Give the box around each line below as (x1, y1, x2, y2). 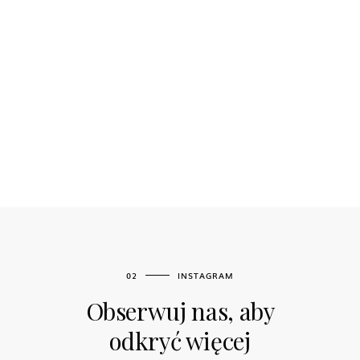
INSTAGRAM (178, 268, 234, 281)
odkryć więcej (109, 324, 251, 356)
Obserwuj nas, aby (85, 294, 275, 326)
